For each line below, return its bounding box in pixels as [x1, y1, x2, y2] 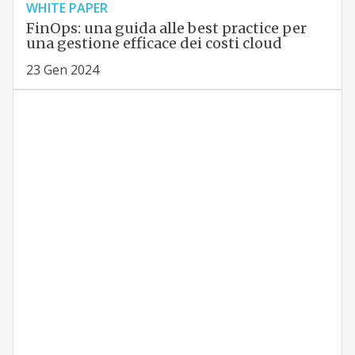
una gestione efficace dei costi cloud [25, 34, 282, 53]
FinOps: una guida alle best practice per [25, 19, 307, 38]
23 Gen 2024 [25, 61, 99, 79]
